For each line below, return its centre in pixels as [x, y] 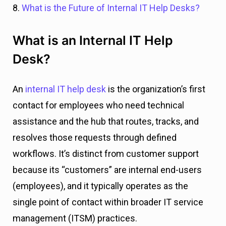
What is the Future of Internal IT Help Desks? [111, 8]
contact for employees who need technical [98, 105]
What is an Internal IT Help [93, 40]
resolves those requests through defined [95, 137]
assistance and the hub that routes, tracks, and [106, 121]
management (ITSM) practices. [76, 218]
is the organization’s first [156, 89]
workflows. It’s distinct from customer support [106, 154]
